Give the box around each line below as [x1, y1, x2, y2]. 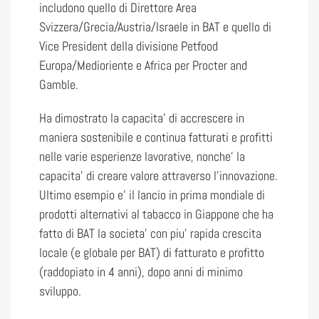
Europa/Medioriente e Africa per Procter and [39, 57, 247, 73]
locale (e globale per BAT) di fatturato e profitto [39, 244, 264, 261]
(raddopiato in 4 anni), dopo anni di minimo [39, 263, 243, 280]
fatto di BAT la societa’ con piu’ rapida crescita [39, 225, 261, 241]
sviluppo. [39, 283, 81, 299]
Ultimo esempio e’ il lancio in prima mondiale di [39, 187, 265, 203]
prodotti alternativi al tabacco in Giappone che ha [39, 206, 273, 222]
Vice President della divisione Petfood [39, 38, 218, 54]
